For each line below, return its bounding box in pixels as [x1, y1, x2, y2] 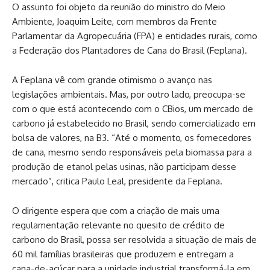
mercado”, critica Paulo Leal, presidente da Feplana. [12, 175, 222, 187]
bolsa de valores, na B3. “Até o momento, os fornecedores [12, 131, 251, 143]
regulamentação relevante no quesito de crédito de [12, 219, 225, 231]
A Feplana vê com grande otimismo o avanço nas [12, 74, 212, 86]
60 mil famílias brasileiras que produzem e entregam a [12, 248, 234, 260]
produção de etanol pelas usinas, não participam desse [12, 160, 236, 172]
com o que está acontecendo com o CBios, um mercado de [12, 102, 253, 115]
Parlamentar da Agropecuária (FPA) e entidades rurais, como [12, 30, 257, 42]
